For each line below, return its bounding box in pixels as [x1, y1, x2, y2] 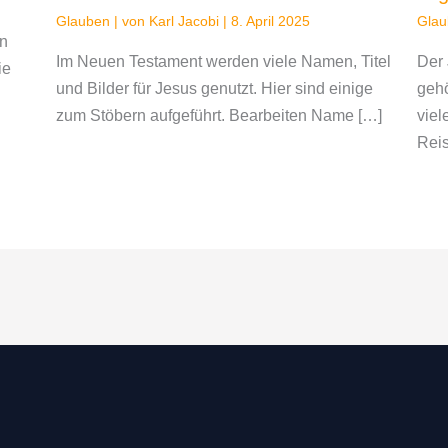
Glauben [55, 13, 110, 30]
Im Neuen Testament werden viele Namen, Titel [55, 53, 391, 71]
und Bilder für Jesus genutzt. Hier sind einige [55, 80, 373, 98]
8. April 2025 [230, 13, 310, 30]
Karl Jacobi [148, 13, 223, 30]
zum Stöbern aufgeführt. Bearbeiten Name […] [55, 107, 382, 125]
